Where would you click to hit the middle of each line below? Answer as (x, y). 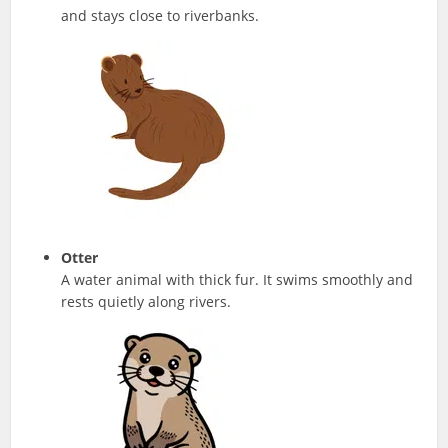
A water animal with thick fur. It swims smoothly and (237, 280)
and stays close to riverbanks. (160, 16)
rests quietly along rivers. (146, 302)
